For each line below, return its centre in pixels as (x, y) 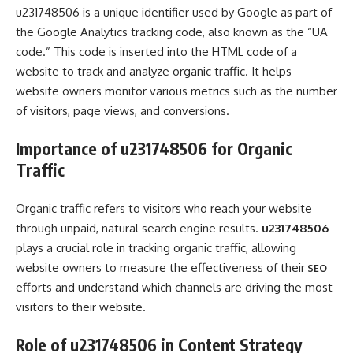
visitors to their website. (81, 307)
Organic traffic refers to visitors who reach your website (164, 208)
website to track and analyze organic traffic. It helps (154, 71)
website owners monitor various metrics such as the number (176, 91)
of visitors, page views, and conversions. (123, 110)
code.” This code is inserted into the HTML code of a (156, 51)
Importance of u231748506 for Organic (154, 149)
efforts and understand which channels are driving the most (174, 287)
